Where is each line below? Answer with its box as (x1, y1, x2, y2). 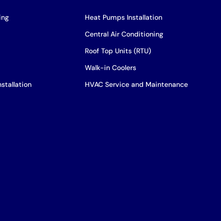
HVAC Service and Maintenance (84, 79, 188, 89)
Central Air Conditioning (84, 29, 163, 38)
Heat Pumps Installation (84, 12, 162, 22)
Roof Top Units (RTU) (84, 46, 151, 55)
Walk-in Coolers (84, 63, 136, 72)
